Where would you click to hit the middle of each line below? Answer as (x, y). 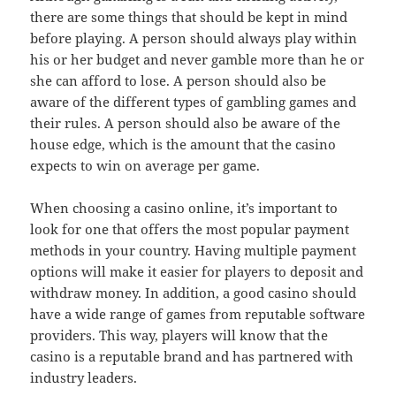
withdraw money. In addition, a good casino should (194, 292)
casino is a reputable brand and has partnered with (192, 356)
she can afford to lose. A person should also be (179, 80)
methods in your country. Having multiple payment (194, 250)
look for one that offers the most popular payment (190, 228)
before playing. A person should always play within (194, 38)
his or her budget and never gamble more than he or (198, 59)
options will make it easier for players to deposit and (197, 271)
